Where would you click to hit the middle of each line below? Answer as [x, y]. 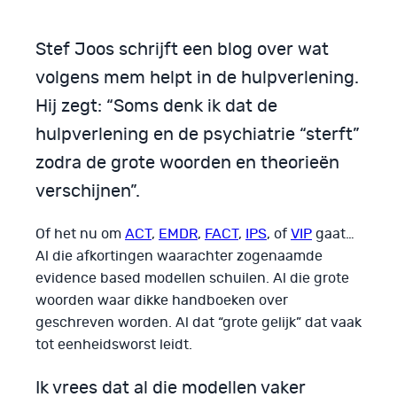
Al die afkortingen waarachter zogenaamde [179, 256]
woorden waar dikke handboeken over [162, 300]
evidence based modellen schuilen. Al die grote [192, 278]
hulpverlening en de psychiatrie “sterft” [198, 134]
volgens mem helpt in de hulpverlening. [197, 78]
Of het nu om [80, 234]
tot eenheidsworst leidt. [114, 344]
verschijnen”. [88, 191]
